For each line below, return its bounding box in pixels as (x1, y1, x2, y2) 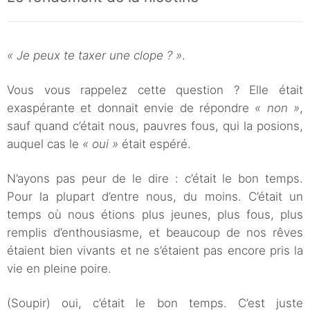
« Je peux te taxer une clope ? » (7, 48, 182, 63)
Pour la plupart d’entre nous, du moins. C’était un (7, 190, 303, 204)
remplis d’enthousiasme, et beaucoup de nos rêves (7, 226, 303, 240)
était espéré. (118, 137, 191, 152)
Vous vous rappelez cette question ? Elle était (7, 83, 303, 98)
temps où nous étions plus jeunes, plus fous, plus (7, 208, 303, 222)
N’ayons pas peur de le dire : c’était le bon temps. (7, 172, 303, 186)
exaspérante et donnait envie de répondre (7, 101, 255, 116)
